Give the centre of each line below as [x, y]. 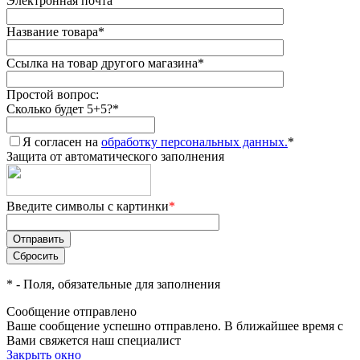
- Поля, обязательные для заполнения [117, 284]
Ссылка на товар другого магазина [102, 63]
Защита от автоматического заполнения [115, 157]
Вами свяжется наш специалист [94, 341]
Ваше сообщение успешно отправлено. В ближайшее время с [175, 326]
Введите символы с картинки [88, 207]
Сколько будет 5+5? [59, 109]
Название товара [52, 32]
